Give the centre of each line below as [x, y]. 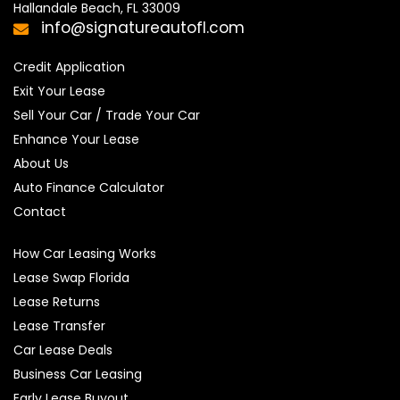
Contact [40, 211]
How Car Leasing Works [85, 253]
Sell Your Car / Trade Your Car [107, 115]
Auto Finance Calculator [89, 187]
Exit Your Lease [59, 91]
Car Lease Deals [63, 350]
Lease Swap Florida [71, 277]
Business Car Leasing [78, 374]
